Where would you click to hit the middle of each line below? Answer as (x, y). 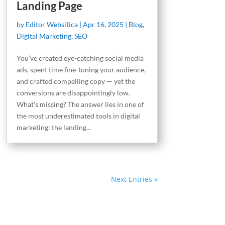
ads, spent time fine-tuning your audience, (81, 69)
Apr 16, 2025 (103, 24)
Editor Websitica (51, 24)
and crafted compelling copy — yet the (76, 81)
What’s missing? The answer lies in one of (80, 104)
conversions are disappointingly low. (73, 92)
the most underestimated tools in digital (78, 116)
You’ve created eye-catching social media (80, 58)
